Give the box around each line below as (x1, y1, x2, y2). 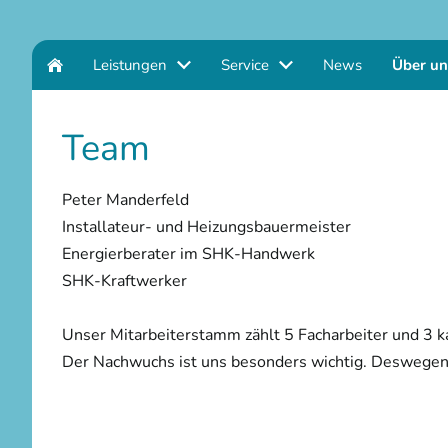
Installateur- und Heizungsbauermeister (62, 216, 351, 238)
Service (221, 55, 269, 75)
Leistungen (93, 55, 167, 75)
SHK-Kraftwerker (62, 270, 187, 292)
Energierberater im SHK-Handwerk (62, 243, 315, 265)
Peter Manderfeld (62, 189, 189, 211)
